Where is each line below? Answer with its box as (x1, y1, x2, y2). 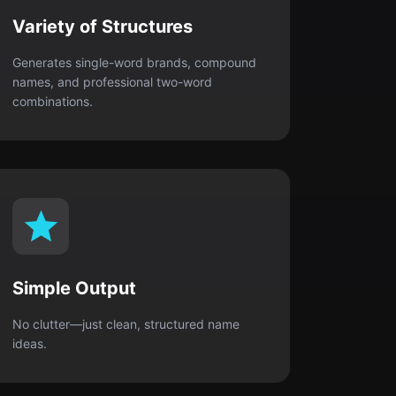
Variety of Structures (12, 16, 194, 37)
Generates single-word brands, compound (12, 55, 257, 70)
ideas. (12, 336, 48, 351)
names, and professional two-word (12, 74, 213, 89)
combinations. (12, 94, 94, 109)
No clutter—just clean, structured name (12, 316, 240, 331)
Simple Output (12, 278, 137, 299)
